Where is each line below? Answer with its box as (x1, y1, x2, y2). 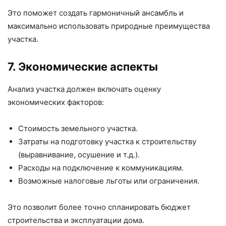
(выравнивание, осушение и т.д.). (18, 150, 140, 160)
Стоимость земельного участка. (18, 124, 138, 134)
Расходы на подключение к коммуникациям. (18, 163, 184, 173)
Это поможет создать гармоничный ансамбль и (8, 8, 184, 18)
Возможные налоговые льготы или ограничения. (18, 176, 199, 186)
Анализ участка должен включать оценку (8, 84, 161, 94)
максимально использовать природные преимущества (8, 21, 210, 31)
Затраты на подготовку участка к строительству (18, 137, 196, 147)
